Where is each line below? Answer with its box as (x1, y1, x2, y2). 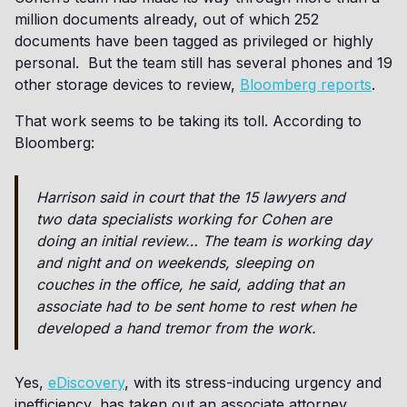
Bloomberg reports (240, 75, 372, 94)
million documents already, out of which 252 (15, 10, 319, 28)
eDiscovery (48, 373, 124, 392)
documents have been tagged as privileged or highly (15, 32, 373, 50)
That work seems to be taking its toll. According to (15, 112, 362, 130)
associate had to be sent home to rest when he (36, 297, 356, 315)
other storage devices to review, (15, 75, 240, 94)
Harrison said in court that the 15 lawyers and (36, 188, 345, 206)
